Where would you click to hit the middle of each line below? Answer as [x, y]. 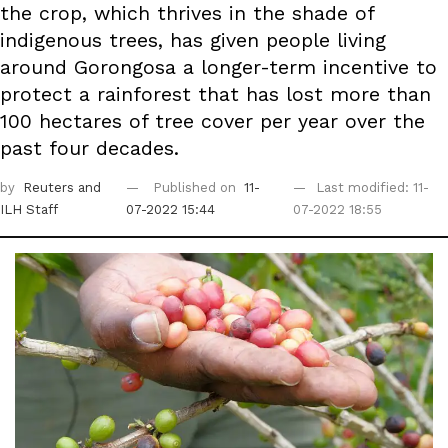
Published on [196, 188]
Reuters [50, 188]
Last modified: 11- [372, 188]
